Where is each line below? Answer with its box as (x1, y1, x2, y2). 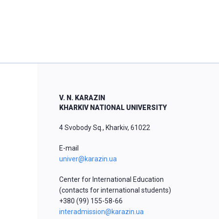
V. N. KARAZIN (59, 94, 105, 102)
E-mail (59, 144, 79, 152)
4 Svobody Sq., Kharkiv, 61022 (59, 124, 150, 131)
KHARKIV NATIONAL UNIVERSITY (59, 104, 167, 111)
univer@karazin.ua (59, 155, 117, 163)
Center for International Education (59, 175, 164, 183)
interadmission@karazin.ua (59, 208, 144, 216)
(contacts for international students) (59, 186, 171, 194)
